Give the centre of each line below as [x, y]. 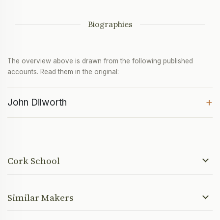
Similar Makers [41, 198]
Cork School [34, 161]
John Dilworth [37, 103]
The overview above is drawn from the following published [100, 61]
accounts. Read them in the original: [63, 72]
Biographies [110, 24]
